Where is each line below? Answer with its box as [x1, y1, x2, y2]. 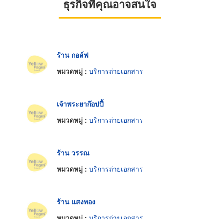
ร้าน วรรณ [57, 147, 89, 157]
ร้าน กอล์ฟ [57, 49, 88, 60]
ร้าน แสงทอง [57, 196, 95, 206]
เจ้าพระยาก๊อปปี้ [57, 98, 104, 109]
